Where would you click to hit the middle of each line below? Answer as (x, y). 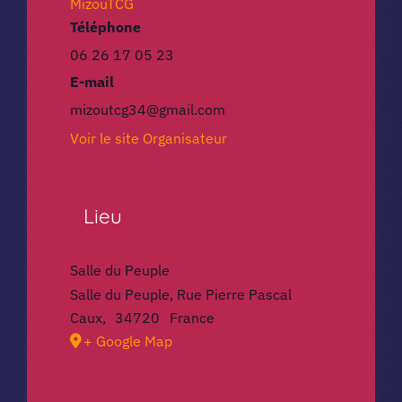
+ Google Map (128, 341)
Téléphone (105, 26)
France (192, 317)
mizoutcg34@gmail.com (148, 109)
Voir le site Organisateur (149, 138)
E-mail (92, 81)
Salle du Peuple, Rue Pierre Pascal (181, 294)
